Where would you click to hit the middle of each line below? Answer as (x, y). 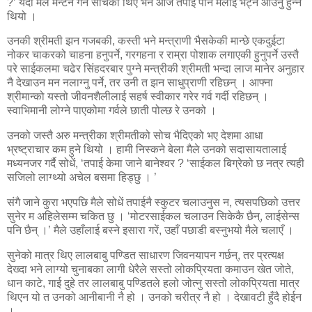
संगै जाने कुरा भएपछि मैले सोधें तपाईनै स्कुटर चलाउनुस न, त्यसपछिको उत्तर (154, 203)
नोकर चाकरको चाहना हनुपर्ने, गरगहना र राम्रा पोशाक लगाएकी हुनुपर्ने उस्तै (153, 55)
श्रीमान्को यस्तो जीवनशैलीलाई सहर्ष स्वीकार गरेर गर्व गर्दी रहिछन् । (138, 97)
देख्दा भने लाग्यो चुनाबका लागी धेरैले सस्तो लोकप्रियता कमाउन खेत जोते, (150, 269)
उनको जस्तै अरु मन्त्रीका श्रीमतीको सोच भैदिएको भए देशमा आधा (135, 136)
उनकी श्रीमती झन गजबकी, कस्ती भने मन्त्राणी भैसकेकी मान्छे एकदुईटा (146, 41)
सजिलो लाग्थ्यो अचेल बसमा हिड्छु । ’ (82, 178)
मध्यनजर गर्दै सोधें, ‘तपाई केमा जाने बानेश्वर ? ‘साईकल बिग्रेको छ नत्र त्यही (156, 164)
